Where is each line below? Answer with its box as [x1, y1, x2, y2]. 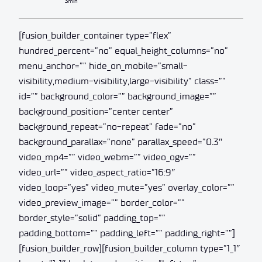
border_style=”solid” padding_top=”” [19, 212, 166, 223]
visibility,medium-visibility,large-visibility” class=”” [19, 75, 226, 87]
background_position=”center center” [19, 105, 173, 117]
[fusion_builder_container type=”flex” [19, 29, 171, 41]
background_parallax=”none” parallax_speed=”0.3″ [19, 136, 223, 147]
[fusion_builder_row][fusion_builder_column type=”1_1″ [19, 242, 240, 254]
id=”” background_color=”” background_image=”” [19, 90, 216, 102]
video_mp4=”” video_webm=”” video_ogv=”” [19, 151, 196, 163]
